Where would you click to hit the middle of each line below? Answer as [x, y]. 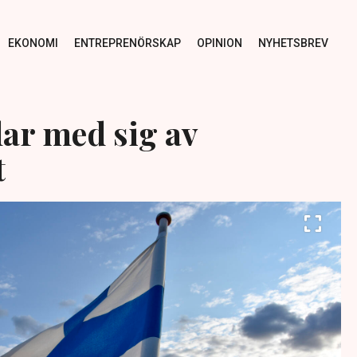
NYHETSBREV [293, 43]
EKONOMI [33, 43]
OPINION [219, 43]
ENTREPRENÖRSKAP [127, 43]
